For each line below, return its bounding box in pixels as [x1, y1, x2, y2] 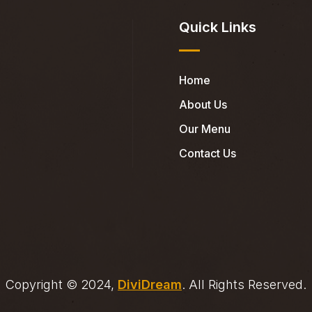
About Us [179, 97, 227, 111]
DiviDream [118, 276, 182, 292]
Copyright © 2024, [6, 276, 118, 292]
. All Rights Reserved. [182, 276, 306, 292]
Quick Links [179, 19, 256, 36]
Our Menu [179, 121, 231, 136]
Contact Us [179, 146, 236, 160]
